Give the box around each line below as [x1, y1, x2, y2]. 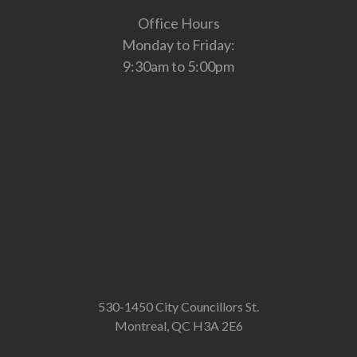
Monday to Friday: [122, 36, 235, 54]
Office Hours [137, 14, 220, 33]
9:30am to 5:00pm [123, 57, 234, 76]
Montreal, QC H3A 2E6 [114, 318, 243, 334]
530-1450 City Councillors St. [98, 299, 259, 315]
